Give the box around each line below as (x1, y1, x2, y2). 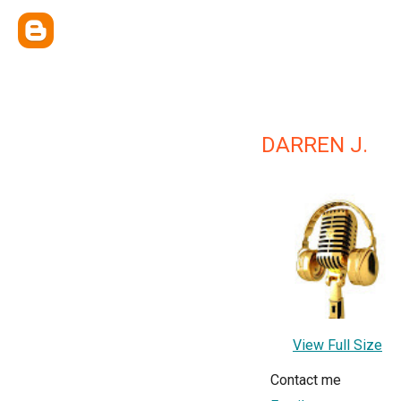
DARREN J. (261, 132, 368, 158)
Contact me (270, 371, 341, 388)
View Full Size (293, 337, 382, 354)
